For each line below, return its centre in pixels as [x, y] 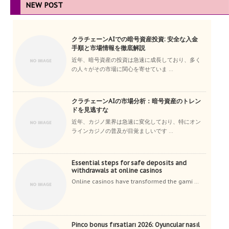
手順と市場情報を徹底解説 [108, 48]
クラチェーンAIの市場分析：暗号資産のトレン [136, 101]
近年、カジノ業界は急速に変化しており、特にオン [136, 122]
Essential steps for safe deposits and [129, 163]
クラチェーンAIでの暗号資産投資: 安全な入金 [135, 39]
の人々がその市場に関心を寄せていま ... [122, 69]
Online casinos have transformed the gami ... [135, 182]
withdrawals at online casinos [117, 171]
